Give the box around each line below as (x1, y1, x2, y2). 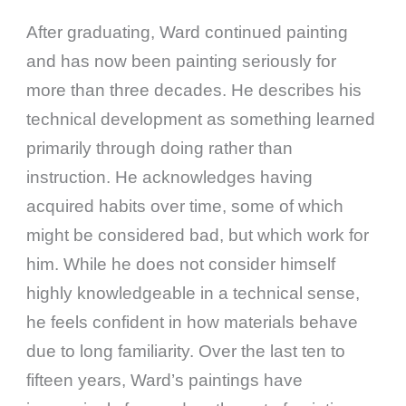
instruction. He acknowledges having (26, 168, 314, 188)
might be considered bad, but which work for (26, 226, 370, 246)
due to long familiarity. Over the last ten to (26, 342, 346, 362)
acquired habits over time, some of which (26, 197, 344, 217)
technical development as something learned (26, 110, 376, 130)
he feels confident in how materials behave (26, 313, 359, 333)
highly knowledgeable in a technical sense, (26, 284, 361, 304)
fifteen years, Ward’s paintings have (26, 371, 304, 391)
